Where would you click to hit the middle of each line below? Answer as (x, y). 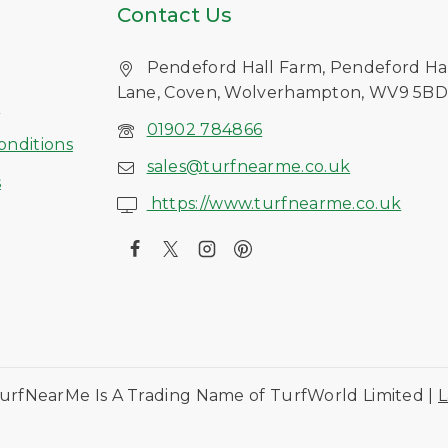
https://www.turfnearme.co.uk (274, 203)
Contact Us (174, 15)
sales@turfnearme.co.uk (248, 166)
